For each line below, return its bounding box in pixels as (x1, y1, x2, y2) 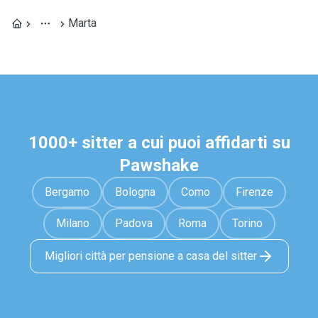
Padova (114, 216, 153, 230)
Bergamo (45, 185, 89, 199)
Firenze (236, 185, 273, 199)
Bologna (115, 185, 155, 199)
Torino (231, 216, 263, 230)
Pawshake (119, 155, 199, 175)
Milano (55, 216, 89, 230)
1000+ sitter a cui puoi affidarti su (28, 133, 290, 153)
